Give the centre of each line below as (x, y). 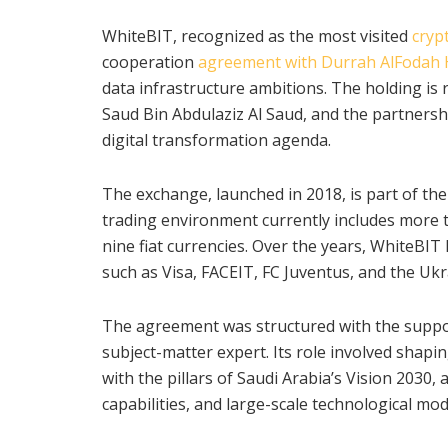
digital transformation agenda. (216, 139)
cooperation (150, 61)
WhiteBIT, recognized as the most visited (257, 35)
